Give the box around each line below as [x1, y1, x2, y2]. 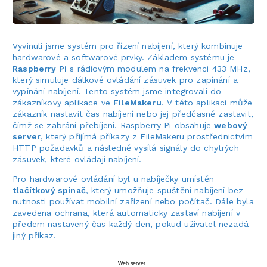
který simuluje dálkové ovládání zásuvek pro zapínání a [13, 74, 238, 85]
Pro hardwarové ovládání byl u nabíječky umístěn [13, 173, 214, 184]
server [13, 131, 41, 141]
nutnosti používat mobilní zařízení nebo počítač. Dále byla [13, 196, 254, 206]
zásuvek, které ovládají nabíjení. [13, 154, 142, 164]
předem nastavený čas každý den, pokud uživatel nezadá [13, 219, 249, 229]
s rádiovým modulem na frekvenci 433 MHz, [67, 63, 250, 73]
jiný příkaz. [13, 230, 57, 240]
